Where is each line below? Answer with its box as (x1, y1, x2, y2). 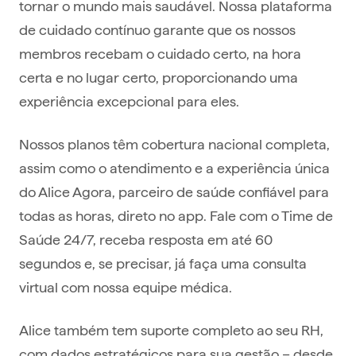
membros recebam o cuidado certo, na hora (19, 44, 301, 63)
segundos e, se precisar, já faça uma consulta (19, 253, 307, 273)
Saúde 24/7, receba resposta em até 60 (19, 230, 273, 249)
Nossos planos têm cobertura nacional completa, (19, 134, 330, 153)
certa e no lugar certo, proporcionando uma (19, 68, 298, 87)
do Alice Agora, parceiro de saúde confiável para (19, 182, 329, 201)
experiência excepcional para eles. (19, 91, 239, 110)
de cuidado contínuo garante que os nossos (19, 20, 296, 39)
